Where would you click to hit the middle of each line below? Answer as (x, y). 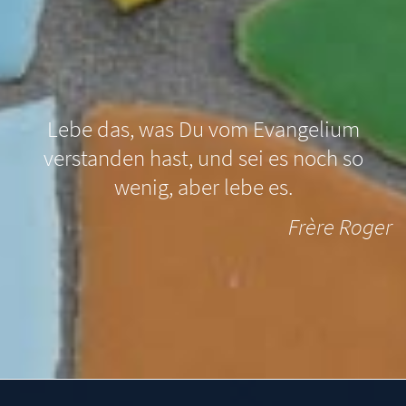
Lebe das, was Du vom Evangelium (203, 128)
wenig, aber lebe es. (203, 186)
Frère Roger (340, 226)
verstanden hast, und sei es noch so (203, 157)
